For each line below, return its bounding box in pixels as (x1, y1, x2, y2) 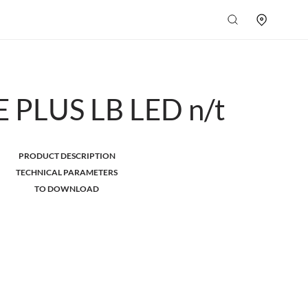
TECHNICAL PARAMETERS (16, 167, 118, 177)
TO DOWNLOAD (34, 184, 99, 194)
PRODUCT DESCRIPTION (18, 151, 115, 161)
